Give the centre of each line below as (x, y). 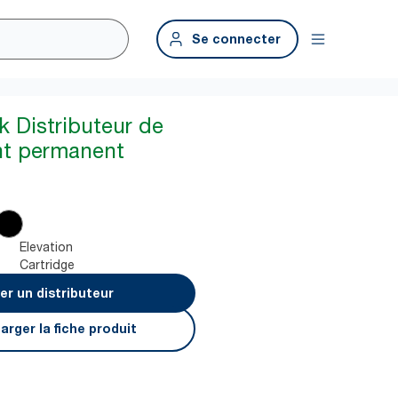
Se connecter (236, 39)
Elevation (47, 247)
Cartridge (48, 264)
